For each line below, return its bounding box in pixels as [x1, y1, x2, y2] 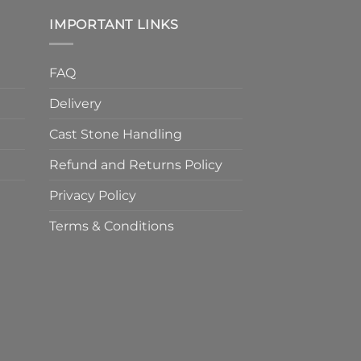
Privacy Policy [49, 188, 136, 204]
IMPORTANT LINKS [49, 16, 179, 32]
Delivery [49, 96, 102, 112]
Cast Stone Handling [49, 127, 182, 143]
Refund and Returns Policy [49, 157, 222, 173]
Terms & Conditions [49, 218, 174, 234]
